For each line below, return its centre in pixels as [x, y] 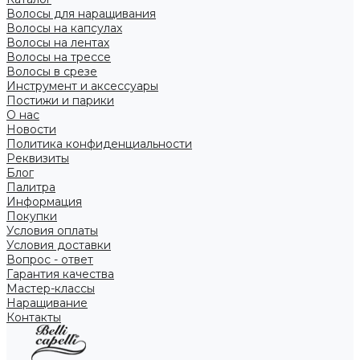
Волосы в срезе [52, 72]
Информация [44, 202]
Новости [31, 129]
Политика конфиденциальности [99, 144]
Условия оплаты [52, 231]
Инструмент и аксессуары [82, 86]
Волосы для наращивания [81, 14]
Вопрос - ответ [50, 260]
